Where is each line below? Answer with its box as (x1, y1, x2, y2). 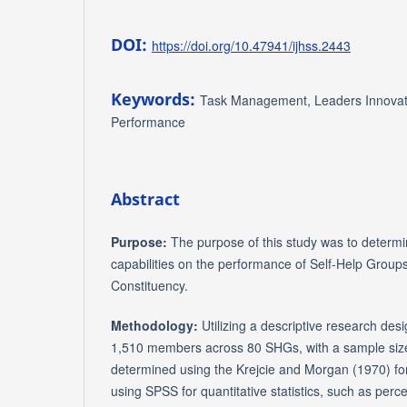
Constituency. (111, 275, 188, 294)
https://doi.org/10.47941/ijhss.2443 (152, 35, 351, 55)
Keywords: (111, 87, 200, 110)
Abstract (111, 187, 180, 210)
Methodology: (111, 315, 198, 334)
